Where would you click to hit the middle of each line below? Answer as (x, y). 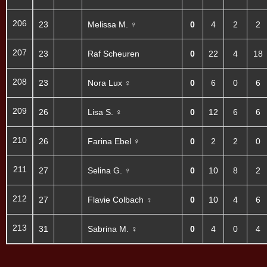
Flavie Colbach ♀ (120, 199)
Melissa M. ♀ (112, 24)
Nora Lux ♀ (109, 83)
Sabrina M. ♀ (112, 229)
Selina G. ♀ (109, 170)
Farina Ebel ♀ (114, 141)
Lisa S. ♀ (105, 112)
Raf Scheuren (113, 53)
